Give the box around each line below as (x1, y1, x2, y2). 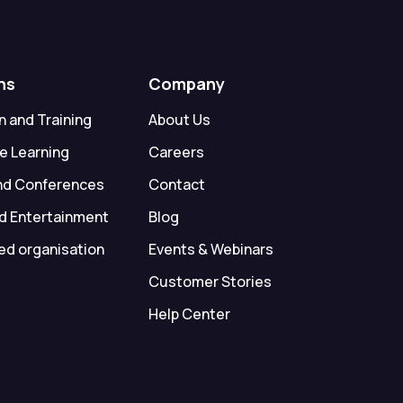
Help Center (148, 303, 230, 324)
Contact (148, 174, 205, 194)
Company (148, 72, 225, 94)
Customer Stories (148, 271, 272, 291)
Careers (148, 141, 204, 162)
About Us (148, 109, 210, 130)
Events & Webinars (148, 238, 273, 259)
